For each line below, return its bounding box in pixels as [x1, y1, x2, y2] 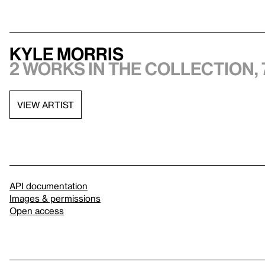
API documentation [9, 180, 88, 191]
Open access [9, 205, 64, 216]
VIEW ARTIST [17, 99, 74, 110]
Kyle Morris [9, 44, 124, 64]
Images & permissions [9, 193, 101, 203]
